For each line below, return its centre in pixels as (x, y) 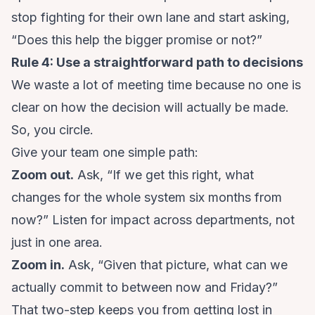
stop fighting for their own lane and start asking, (150, 18)
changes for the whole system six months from (147, 198)
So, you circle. (52, 130)
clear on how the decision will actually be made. (150, 108)
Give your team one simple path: (105, 153)
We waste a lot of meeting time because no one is (156, 85)
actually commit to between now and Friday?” (144, 288)
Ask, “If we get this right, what (164, 175)
